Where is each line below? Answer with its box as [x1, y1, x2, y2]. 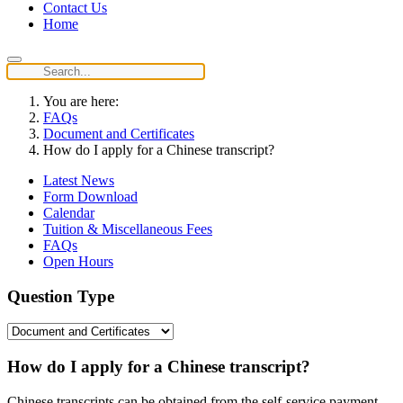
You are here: [43, 94, 126, 109]
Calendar [43, 205, 94, 220]
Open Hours [43, 254, 113, 269]
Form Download [43, 189, 138, 204]
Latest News [43, 173, 114, 188]
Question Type [7, 286, 114, 306]
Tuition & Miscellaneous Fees [43, 221, 212, 237]
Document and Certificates [43, 126, 194, 141]
